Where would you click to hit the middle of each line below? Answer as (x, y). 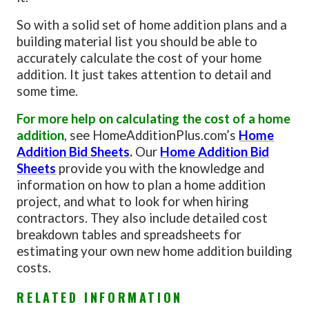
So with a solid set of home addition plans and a (152, 24)
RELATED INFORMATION (100, 297)
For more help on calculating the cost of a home (154, 118)
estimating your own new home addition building (154, 251)
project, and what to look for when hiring (133, 201)
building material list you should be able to (137, 41)
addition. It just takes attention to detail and (144, 74)
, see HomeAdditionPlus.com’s (152, 135)
